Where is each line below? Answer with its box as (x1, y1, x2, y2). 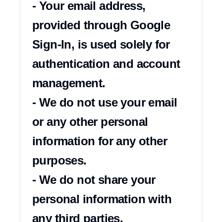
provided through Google (32, 18, 170, 32)
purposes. (32, 154, 87, 167)
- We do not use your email (32, 96, 177, 109)
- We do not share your (32, 173, 156, 186)
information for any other (32, 134, 167, 148)
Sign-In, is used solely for (32, 38, 170, 51)
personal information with (32, 192, 171, 206)
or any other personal (32, 115, 148, 128)
